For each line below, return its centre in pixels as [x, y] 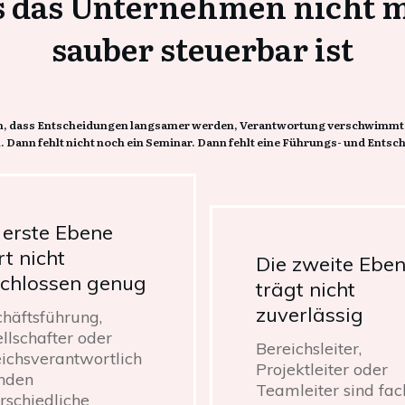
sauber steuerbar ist [202, 48]
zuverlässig [309, 314]
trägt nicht [305, 289]
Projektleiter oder [321, 369]
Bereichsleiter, [308, 348]
